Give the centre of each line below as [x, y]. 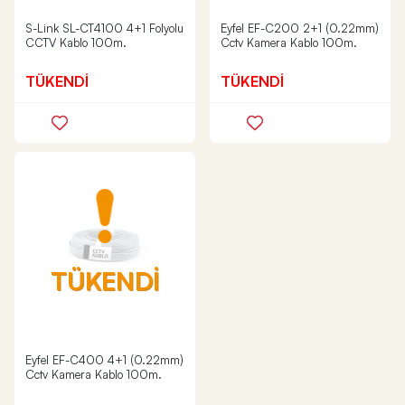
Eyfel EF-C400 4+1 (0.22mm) [104, 360]
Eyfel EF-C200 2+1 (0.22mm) [300, 28]
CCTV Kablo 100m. [76, 42]
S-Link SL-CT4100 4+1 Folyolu [104, 28]
